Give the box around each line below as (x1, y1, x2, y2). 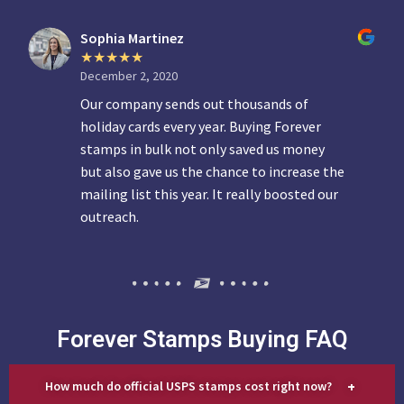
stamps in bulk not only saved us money (80, 140, 326, 159)
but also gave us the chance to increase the (80, 162, 345, 181)
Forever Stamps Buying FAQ (56, 326, 348, 353)
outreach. (80, 207, 140, 226)
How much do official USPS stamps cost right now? (45, 377, 332, 394)
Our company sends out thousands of (80, 95, 309, 114)
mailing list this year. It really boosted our (80, 185, 339, 204)
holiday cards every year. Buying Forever (80, 117, 322, 136)
